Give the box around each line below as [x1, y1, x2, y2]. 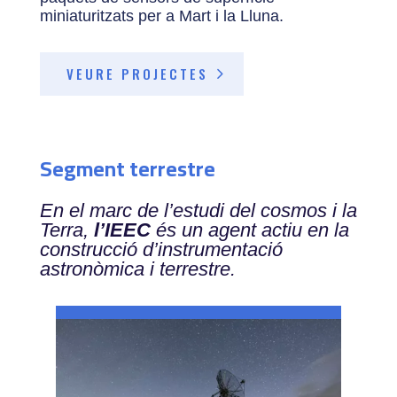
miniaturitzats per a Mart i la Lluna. [39, 6, 284, 25]
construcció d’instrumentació [39, 237, 283, 261]
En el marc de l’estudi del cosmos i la [39, 198, 357, 222]
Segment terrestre [39, 148, 215, 189]
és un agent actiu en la [150, 218, 349, 241]
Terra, [39, 218, 94, 241]
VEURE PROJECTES [66, 63, 208, 83]
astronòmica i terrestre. [39, 257, 236, 280]
